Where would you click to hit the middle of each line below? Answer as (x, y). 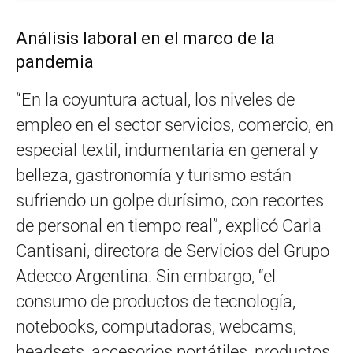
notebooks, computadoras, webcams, (156, 326)
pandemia (55, 61)
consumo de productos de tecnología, (156, 301)
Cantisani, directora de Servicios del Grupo (173, 251)
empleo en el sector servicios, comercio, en (175, 124)
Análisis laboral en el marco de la (145, 38)
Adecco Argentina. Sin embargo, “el (146, 276)
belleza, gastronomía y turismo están (154, 175)
